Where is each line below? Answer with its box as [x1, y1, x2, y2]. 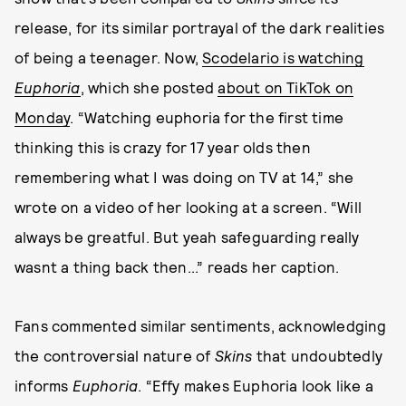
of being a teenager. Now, [14, 48, 203, 66]
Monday [14, 108, 71, 126]
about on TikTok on [217, 78, 354, 96]
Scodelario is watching [202, 48, 364, 66]
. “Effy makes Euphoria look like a [138, 376, 374, 394]
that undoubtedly [252, 346, 383, 364]
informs [14, 376, 72, 394]
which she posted [88, 78, 218, 96]
